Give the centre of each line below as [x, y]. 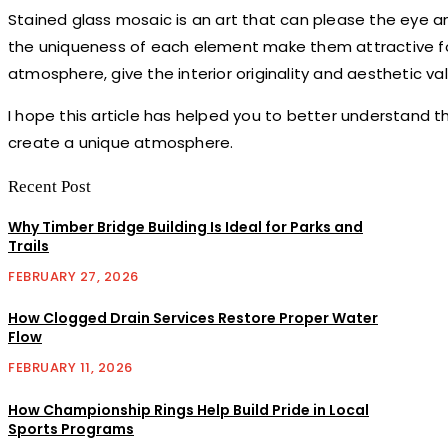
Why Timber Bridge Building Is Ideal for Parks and [185, 226]
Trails [28, 245]
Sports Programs [71, 428]
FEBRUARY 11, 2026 [70, 368]
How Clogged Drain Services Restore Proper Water [193, 318]
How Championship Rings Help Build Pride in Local [188, 409]
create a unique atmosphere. [121, 142]
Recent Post [49, 186]
